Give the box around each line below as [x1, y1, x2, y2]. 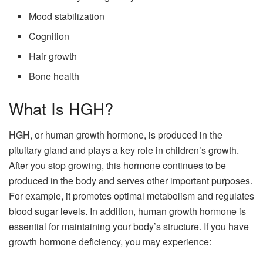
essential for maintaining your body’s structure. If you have [9, 219, 249, 233]
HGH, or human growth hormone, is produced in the [9, 127, 222, 141]
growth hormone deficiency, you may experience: [9, 234, 211, 248]
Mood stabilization [29, 9, 105, 23]
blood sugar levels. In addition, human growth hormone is [9, 204, 246, 218]
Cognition [29, 29, 70, 43]
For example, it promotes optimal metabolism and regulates [9, 188, 254, 203]
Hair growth [29, 49, 77, 63]
